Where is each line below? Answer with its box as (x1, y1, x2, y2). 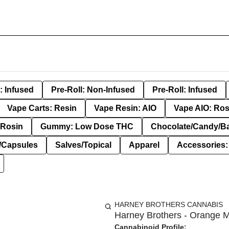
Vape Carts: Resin (7, 104, 77, 112)
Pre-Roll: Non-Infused (51, 85, 135, 94)
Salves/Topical (55, 141, 111, 149)
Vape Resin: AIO (94, 104, 156, 112)
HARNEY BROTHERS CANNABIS (114, 200, 223, 209)
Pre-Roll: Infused (152, 85, 217, 94)
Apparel (129, 141, 159, 149)
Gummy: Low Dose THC (40, 122, 133, 131)
